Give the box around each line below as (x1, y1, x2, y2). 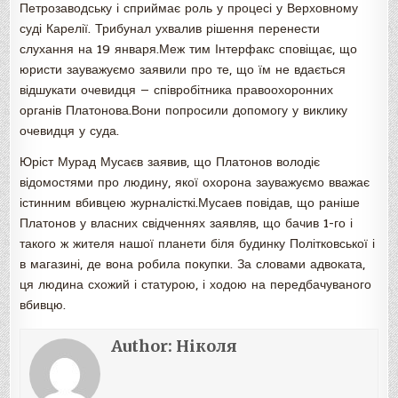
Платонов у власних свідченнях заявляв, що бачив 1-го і (20, 214, 354, 233)
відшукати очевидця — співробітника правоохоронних (20, 81, 334, 99)
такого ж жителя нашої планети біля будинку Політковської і (20, 235, 376, 253)
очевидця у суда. (20, 122, 120, 140)
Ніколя (176, 336, 238, 356)
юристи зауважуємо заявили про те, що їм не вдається (20, 60, 346, 79)
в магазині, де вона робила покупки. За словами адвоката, (20, 255, 366, 274)
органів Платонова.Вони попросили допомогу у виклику (20, 101, 348, 120)
